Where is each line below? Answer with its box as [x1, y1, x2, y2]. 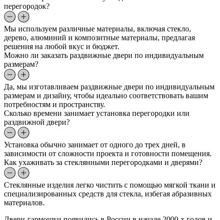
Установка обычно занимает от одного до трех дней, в [4, 140, 186, 149]
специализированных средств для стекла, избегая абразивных [4, 189, 212, 198]
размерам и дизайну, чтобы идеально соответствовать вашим [4, 91, 208, 100]
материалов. [4, 198, 45, 207]
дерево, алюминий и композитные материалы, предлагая [4, 33, 195, 42]
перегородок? [4, 1, 50, 10]
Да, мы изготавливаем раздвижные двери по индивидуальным [4, 82, 215, 91]
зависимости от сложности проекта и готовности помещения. [4, 149, 212, 158]
